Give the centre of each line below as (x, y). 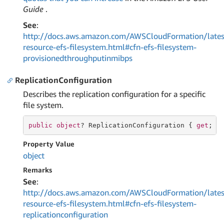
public (40, 125)
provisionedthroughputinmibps (78, 58)
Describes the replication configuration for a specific (114, 94)
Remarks (37, 170)
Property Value (49, 144)
